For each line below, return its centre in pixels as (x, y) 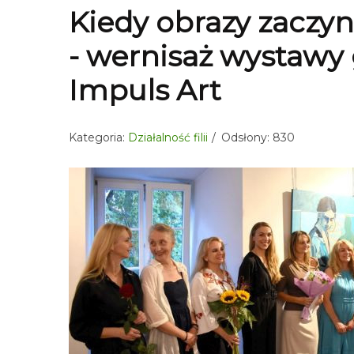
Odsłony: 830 (258, 137)
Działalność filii (168, 137)
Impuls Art (145, 90)
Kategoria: (98, 137)
